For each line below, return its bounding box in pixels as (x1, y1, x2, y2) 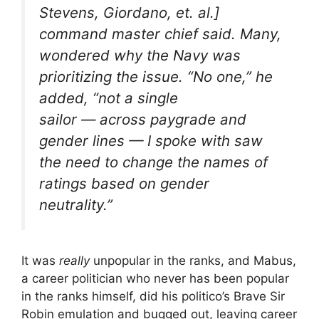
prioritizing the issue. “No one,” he (39, 68, 273, 86)
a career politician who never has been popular (21, 271, 289, 286)
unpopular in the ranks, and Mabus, (93, 253, 296, 268)
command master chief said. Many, (39, 25, 281, 43)
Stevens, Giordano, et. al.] (39, 4, 219, 22)
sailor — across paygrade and (39, 110, 246, 129)
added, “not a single (39, 89, 178, 108)
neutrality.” (39, 196, 113, 214)
